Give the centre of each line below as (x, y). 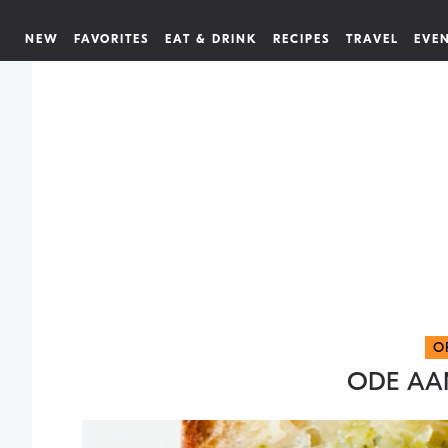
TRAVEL (372, 39)
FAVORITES (112, 39)
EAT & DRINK (211, 39)
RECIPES (302, 39)
